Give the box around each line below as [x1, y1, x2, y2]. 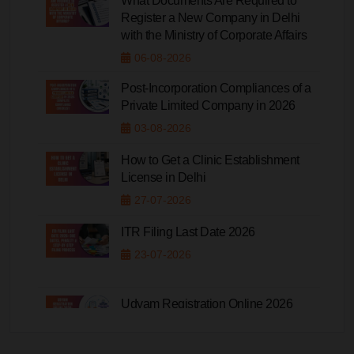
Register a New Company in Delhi [121, 10, 300, 24]
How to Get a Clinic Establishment [121, 153, 299, 167]
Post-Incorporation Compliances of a [121, 81, 311, 95]
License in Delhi [121, 170, 205, 184]
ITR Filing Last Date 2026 [121, 224, 255, 239]
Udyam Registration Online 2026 [121, 296, 292, 311]
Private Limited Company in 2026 [121, 98, 296, 112]
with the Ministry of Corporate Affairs [121, 28, 307, 42]
